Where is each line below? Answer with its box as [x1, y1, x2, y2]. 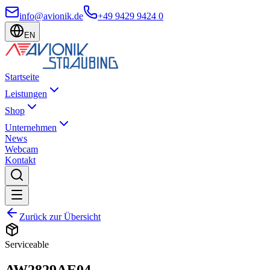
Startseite [5, 72, 39, 82]
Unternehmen [5, 122, 57, 133]
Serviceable [5, 239, 49, 250]
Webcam [5, 144, 38, 154]
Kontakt [5, 155, 36, 165]
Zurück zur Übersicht [19, 212, 101, 222]
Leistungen [5, 89, 47, 99]
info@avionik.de [19, 11, 83, 21]
